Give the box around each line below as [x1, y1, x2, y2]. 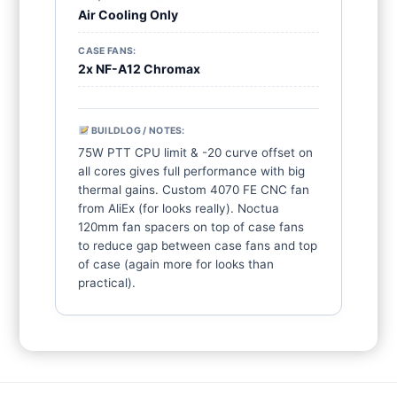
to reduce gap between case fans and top [78, 238, 318, 253]
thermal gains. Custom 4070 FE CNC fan [78, 183, 310, 197]
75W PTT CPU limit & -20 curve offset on [78, 145, 314, 160]
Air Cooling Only [78, 7, 179, 22]
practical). [78, 276, 136, 290]
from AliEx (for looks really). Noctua [78, 201, 280, 215]
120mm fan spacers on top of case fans [78, 220, 305, 234]
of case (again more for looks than [78, 257, 275, 271]
